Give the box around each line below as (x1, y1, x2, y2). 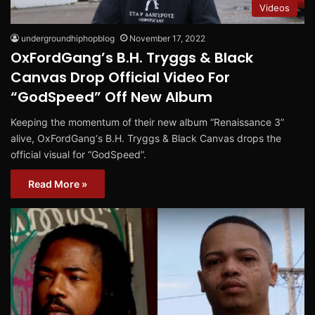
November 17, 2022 (129, 32, 205, 44)
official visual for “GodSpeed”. (11, 148, 146, 160)
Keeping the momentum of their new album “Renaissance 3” (11, 115, 284, 128)
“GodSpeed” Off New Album (11, 86, 212, 107)
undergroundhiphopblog (21, 32, 115, 44)
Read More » (28, 177, 87, 190)
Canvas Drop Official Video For (11, 67, 230, 87)
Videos (259, 1, 290, 13)
